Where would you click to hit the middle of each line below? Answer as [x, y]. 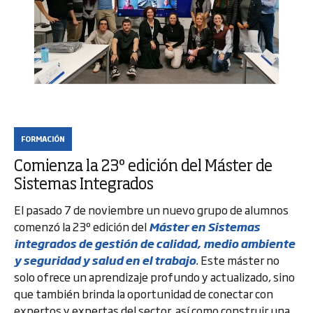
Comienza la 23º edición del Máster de [143, 167]
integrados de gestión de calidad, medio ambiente [154, 243]
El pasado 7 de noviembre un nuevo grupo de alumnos [151, 210]
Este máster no [239, 260]
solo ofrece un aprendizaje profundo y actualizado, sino [154, 277]
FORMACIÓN [43, 139]
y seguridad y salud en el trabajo [105, 260]
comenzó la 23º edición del [81, 226]
